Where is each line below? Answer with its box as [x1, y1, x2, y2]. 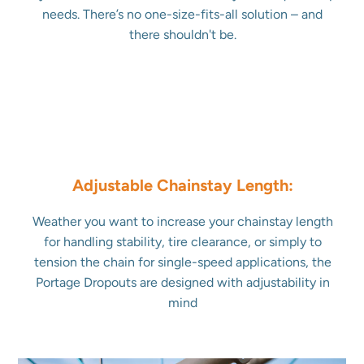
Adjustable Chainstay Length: [71, 175, 293, 195]
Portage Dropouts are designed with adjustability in [35, 274, 330, 290]
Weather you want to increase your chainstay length [32, 213, 333, 229]
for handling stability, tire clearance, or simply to [43, 233, 322, 249]
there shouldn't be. [128, 27, 236, 43]
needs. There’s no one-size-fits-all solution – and [42, 6, 323, 23]
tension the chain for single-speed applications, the [33, 253, 331, 270]
